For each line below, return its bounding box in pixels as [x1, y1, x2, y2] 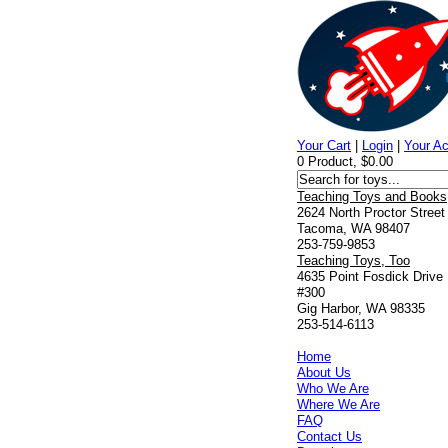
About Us [297, 365, 352, 380]
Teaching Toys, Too [297, 253, 411, 268]
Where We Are [297, 397, 381, 412]
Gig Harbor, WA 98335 [297, 301, 426, 316]
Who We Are [297, 381, 370, 396]
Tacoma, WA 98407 [297, 221, 411, 236]
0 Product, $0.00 [297, 154, 394, 169]
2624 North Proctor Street [297, 205, 446, 220]
